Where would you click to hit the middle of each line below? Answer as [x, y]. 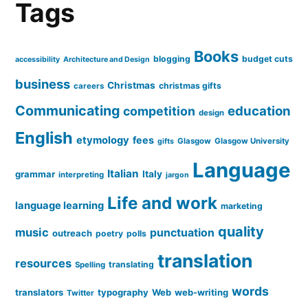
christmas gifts [190, 85]
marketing [242, 206]
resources [43, 263]
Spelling [90, 264]
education [259, 110]
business [43, 84]
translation [205, 260]
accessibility [37, 59]
